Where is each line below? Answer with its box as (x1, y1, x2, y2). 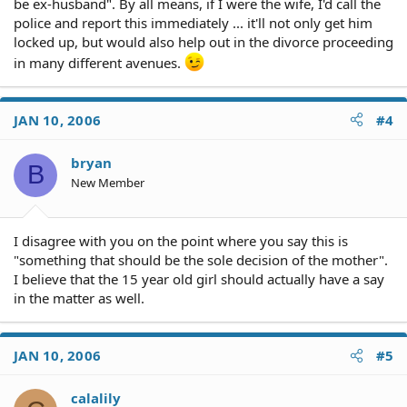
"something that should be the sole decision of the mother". (14, 251, 388, 269)
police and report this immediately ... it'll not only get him (14, 13, 372, 32)
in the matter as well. (14, 289, 144, 307)
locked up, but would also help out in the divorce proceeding (14, 32, 393, 51)
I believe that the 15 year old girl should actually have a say (14, 270, 384, 288)
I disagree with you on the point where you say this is (14, 232, 348, 250)
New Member (71, 174, 144, 191)
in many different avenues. (14, 53, 184, 72)
